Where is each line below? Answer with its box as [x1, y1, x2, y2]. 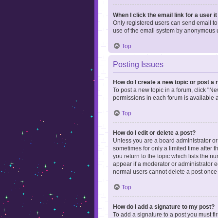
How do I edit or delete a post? [113, 129, 196, 136]
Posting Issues [113, 60, 163, 69]
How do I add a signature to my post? [113, 203, 215, 210]
